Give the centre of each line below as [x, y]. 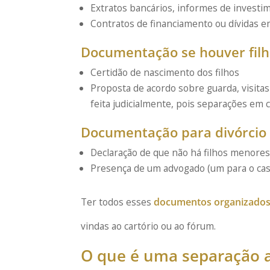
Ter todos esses [118, 202]
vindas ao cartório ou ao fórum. [149, 226]
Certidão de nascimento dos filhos [165, 73]
